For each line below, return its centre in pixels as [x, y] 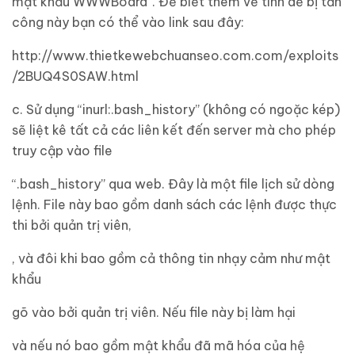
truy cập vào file [62, 151]
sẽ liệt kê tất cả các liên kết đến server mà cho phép [174, 130]
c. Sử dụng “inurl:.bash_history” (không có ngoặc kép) [176, 109]
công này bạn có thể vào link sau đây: [128, 22]
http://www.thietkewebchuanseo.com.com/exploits [175, 55]
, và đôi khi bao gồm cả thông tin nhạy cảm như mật [171, 258]
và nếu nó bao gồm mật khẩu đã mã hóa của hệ [158, 345]
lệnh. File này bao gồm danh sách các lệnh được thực [174, 204]
